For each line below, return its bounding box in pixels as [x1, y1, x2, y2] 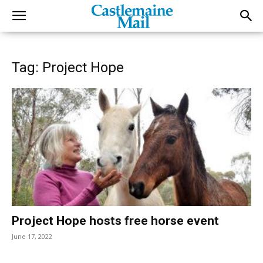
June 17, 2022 [12, 232, 52, 241]
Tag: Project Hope [12, 59, 124, 76]
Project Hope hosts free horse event [12, 214, 219, 228]
